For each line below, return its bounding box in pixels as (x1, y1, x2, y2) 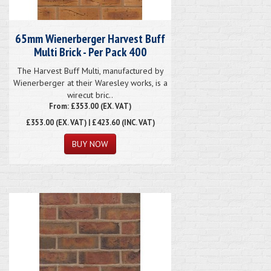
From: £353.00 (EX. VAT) (49, 100, 131, 111)
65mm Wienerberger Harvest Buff (15, 30, 165, 47)
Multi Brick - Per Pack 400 (33, 44, 147, 60)
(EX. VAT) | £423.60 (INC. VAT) (53, 117, 155, 127)
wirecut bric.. (67, 89, 113, 100)
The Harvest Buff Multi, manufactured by (16, 65, 164, 76)
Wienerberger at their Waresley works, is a (13, 77, 168, 88)
